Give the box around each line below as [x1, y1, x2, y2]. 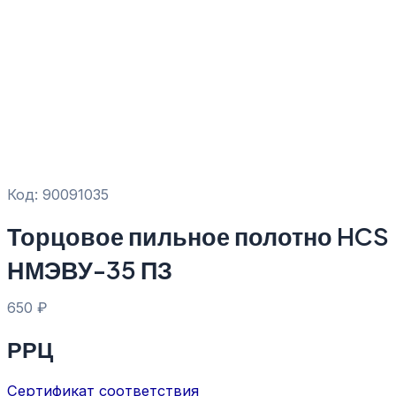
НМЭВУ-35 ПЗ [7, 255, 172, 286]
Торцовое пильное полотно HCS [7, 221, 389, 252]
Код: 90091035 [7, 186, 109, 204]
